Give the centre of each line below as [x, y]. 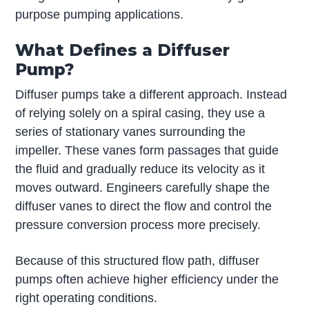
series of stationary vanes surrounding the [131, 132]
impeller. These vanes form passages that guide [147, 151]
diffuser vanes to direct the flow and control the [144, 207]
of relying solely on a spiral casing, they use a [140, 113]
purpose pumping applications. [100, 14]
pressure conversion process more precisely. [138, 225]
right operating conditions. [87, 298]
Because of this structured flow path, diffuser [138, 261]
